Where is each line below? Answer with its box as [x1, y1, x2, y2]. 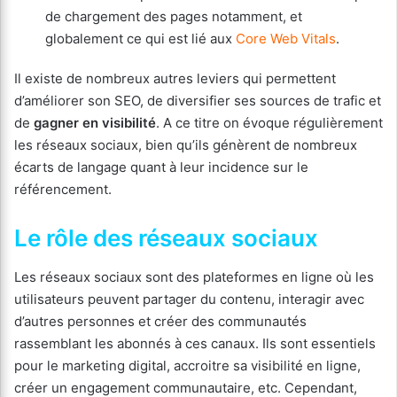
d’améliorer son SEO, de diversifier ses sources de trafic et [14, 91, 381, 109]
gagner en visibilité [34, 113, 156, 131]
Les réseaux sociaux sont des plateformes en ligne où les [14, 268, 374, 285]
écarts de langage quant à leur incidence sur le [14, 158, 308, 175]
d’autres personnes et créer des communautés [14, 312, 307, 330]
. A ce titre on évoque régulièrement [156, 113, 383, 131]
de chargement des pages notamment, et [45, 7, 302, 25]
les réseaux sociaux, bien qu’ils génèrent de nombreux [14, 136, 357, 153]
